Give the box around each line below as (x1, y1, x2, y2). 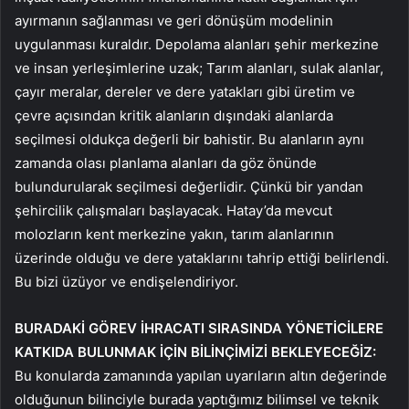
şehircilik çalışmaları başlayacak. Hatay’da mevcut (15, 201, 332, 219)
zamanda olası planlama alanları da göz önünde (15, 153, 317, 172)
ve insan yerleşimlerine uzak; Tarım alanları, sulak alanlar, (15, 58, 383, 77)
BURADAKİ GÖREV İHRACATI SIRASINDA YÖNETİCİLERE (15, 319, 383, 337)
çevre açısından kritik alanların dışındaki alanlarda (15, 106, 333, 124)
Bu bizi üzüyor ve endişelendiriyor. (15, 272, 238, 290)
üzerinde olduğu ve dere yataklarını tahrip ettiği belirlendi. (15, 248, 389, 267)
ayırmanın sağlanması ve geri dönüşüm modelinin (15, 11, 333, 29)
